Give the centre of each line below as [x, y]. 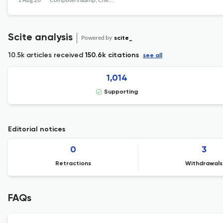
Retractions [73, 164]
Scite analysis [40, 38]
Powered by [97, 37]
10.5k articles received [47, 55]
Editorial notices [37, 129]
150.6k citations [112, 55]
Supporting [121, 92]
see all [153, 56]
